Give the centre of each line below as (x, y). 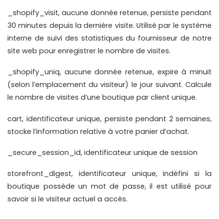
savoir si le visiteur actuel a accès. (67, 199)
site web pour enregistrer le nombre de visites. (89, 51)
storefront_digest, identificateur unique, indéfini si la (109, 174)
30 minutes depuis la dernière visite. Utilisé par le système (109, 26)
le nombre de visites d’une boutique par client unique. (102, 98)
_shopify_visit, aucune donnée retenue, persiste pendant (109, 13)
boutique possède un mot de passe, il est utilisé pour (109, 186)
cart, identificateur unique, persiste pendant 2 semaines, (109, 119)
